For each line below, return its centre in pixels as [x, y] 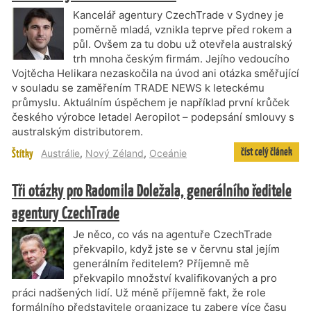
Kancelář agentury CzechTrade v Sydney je [178, 15]
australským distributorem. [77, 132]
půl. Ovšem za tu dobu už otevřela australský [183, 44]
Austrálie [60, 153]
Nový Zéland [115, 153]
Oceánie [168, 153]
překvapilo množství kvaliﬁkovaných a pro [175, 278]
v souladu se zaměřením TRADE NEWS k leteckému [138, 88]
